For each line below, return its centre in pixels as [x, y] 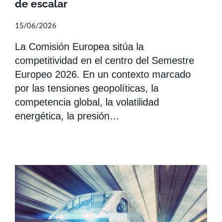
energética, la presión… [67, 116]
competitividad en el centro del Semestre [105, 60]
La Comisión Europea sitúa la [79, 46]
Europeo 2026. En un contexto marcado [103, 74]
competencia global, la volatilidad [87, 102]
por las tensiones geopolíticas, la [87, 88]
